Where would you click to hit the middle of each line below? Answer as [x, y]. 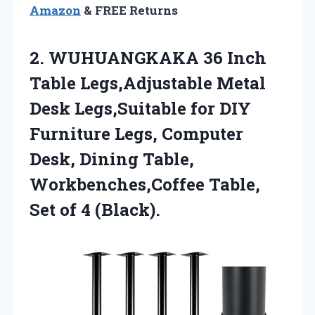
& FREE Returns [129, 10]
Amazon [55, 10]
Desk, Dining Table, [112, 159]
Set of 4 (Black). [95, 209]
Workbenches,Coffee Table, [145, 184]
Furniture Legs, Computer [136, 133]
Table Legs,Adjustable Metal [148, 83]
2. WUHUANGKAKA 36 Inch [148, 57]
